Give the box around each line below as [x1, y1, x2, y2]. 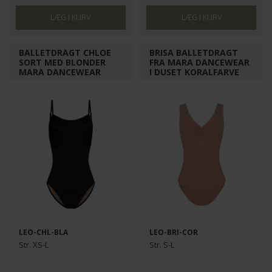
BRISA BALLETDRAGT [149, 46, 239, 58]
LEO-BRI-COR [149, 226, 199, 237]
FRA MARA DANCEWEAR [149, 56, 250, 68]
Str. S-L [149, 239, 175, 250]
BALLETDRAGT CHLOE [19, 46, 112, 58]
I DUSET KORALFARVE [149, 66, 240, 78]
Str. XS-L [19, 239, 49, 250]
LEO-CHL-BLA [19, 226, 69, 237]
